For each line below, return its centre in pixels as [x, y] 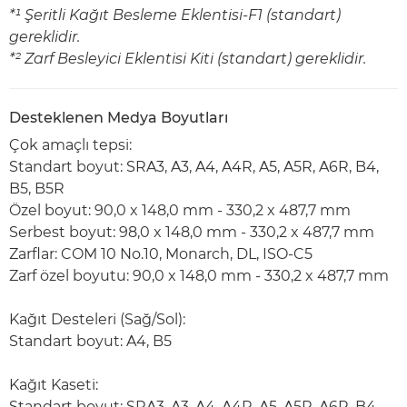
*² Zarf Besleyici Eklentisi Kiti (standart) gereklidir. [188, 59]
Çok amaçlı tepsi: [70, 145]
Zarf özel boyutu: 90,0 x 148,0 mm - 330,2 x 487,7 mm [199, 276]
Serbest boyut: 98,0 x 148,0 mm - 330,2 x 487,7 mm [192, 232]
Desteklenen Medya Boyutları [119, 118]
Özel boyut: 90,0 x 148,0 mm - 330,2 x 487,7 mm [180, 210]
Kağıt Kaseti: [54, 385]
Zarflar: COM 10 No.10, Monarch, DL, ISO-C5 [161, 254]
